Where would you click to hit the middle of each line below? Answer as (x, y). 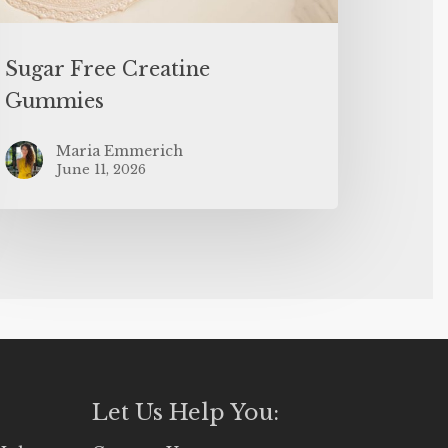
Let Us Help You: (186, 412)
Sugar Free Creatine (108, 68)
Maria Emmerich (120, 150)
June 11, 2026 (101, 169)
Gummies (55, 100)
